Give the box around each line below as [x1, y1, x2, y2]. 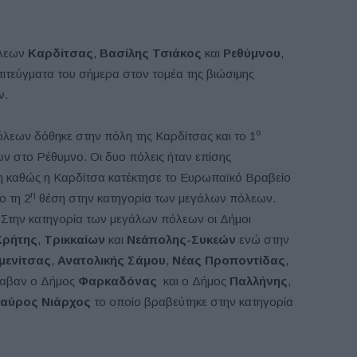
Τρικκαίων [44, 233, 105, 246]
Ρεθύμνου [223, 46, 280, 60]
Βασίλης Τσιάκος [100, 46, 202, 60]
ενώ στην [236, 233, 289, 246]
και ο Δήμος [157, 274, 229, 288]
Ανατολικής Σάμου [57, 253, 166, 267]
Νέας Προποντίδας [172, 253, 285, 267]
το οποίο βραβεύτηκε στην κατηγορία [91, 295, 293, 308]
